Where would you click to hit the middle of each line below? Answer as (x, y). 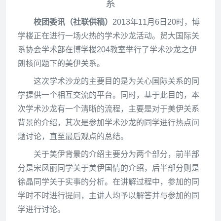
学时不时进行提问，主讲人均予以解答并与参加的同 (109, 196)
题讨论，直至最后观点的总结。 (73, 136)
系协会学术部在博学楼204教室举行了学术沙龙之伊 (107, 50)
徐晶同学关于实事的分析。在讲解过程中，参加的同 (109, 182)
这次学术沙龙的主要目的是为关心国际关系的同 (116, 81)
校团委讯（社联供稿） (73, 22)
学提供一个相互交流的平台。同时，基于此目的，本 (109, 95)
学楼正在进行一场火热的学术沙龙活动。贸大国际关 (109, 36)
